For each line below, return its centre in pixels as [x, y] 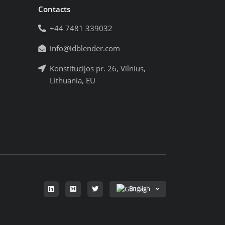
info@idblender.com [85, 49]
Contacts [54, 10]
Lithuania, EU [73, 81]
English [139, 189]
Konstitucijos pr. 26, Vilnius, [98, 69]
